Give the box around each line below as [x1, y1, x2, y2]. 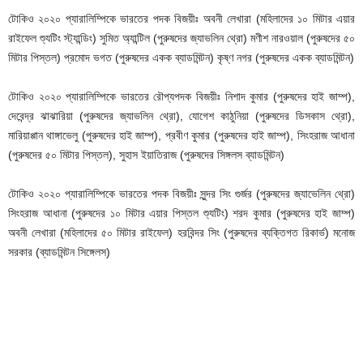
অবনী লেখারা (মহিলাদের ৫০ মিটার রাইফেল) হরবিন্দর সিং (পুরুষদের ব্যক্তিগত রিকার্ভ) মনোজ [8, 225, 355, 239]
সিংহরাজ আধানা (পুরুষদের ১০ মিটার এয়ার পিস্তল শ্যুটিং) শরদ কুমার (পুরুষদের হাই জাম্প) [8, 206, 355, 220]
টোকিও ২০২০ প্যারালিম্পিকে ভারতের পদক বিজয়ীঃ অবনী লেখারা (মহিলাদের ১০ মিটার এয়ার [8, 11, 355, 25]
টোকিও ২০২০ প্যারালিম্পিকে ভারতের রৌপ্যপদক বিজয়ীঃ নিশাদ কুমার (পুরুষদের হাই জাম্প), [8, 89, 355, 103]
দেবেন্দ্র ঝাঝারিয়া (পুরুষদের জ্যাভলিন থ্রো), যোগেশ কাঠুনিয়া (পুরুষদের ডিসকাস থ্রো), [8, 109, 355, 122]
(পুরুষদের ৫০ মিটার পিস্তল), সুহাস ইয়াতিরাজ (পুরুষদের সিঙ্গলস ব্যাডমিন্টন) [8, 147, 284, 161]
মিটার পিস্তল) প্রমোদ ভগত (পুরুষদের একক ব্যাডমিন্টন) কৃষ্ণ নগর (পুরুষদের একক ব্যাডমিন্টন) [8, 50, 354, 64]
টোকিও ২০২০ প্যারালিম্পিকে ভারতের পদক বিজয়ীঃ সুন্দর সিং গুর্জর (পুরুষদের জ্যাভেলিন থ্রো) [8, 186, 355, 200]
